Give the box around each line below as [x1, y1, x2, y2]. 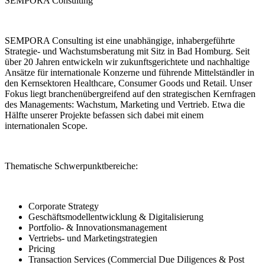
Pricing [28, 243, 55, 254]
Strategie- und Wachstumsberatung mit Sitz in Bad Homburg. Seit [5, 46, 250, 56]
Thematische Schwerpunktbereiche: [5, 160, 138, 171]
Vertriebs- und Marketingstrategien [28, 232, 157, 243]
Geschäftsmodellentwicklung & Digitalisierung [28, 211, 203, 222]
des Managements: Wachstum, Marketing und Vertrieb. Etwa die [5, 99, 245, 109]
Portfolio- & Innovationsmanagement [28, 222, 167, 232]
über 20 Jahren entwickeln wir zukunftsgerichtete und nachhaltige [5, 56, 250, 67]
